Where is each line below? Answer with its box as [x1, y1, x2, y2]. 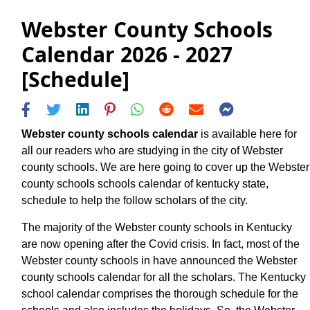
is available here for [198, 127, 297, 140]
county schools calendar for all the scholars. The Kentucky [21, 271, 306, 283]
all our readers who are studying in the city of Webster [21, 144, 283, 156]
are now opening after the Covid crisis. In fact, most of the [21, 237, 300, 250]
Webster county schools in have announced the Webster [21, 254, 297, 266]
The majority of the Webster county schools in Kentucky [21, 221, 292, 233]
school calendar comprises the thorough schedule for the [21, 287, 298, 300]
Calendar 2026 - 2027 [21, 40, 232, 69]
